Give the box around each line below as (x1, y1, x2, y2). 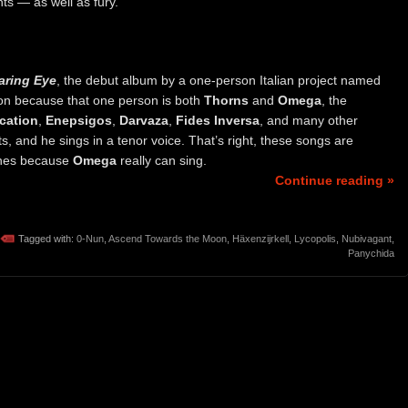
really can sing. (117, 152, 207, 168)
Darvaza (119, 112, 168, 127)
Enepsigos (46, 112, 112, 127)
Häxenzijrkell (232, 232, 289, 244)
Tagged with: (18, 232, 76, 244)
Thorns (204, 92, 249, 107)
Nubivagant (342, 232, 392, 244)
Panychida (348, 247, 394, 259)
